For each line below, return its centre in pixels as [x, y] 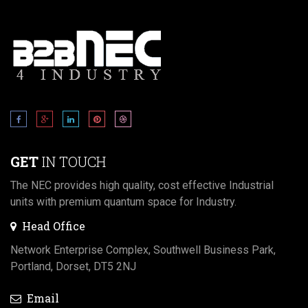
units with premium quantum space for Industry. [123, 202]
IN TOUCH [72, 162]
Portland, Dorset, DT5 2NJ [75, 267]
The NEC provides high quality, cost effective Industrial [142, 186]
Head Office [52, 226]
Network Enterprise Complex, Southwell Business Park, [143, 250]
